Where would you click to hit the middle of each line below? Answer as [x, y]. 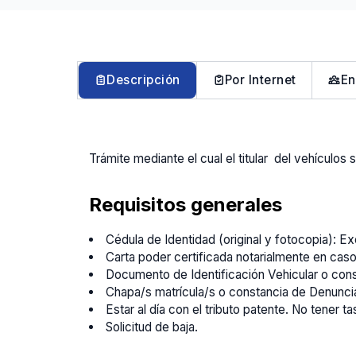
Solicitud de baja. [152, 327]
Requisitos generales [186, 204]
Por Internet [260, 79]
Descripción [143, 79]
